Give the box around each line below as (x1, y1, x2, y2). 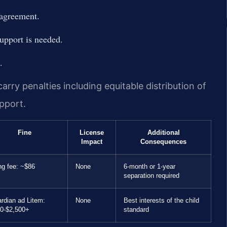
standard (124, 206, 149, 213)
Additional (147, 129, 180, 136)
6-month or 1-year (124, 163, 175, 170)
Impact (81, 138, 102, 145)
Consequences (140, 138, 186, 145)
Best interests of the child (124, 197, 199, 204)
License (80, 129, 104, 136)
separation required (124, 172, 179, 179)
